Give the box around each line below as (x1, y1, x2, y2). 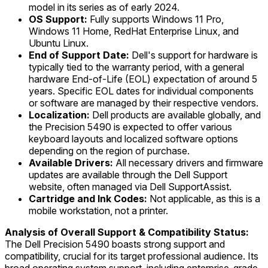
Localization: (29, 108, 90, 121)
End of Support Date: (29, 48, 129, 61)
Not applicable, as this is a (147, 192, 260, 205)
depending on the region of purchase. (29, 144, 190, 157)
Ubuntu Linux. (29, 36, 89, 49)
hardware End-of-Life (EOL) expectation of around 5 (29, 72, 257, 85)
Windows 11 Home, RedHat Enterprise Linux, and (29, 25, 239, 37)
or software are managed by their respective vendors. (29, 96, 258, 109)
